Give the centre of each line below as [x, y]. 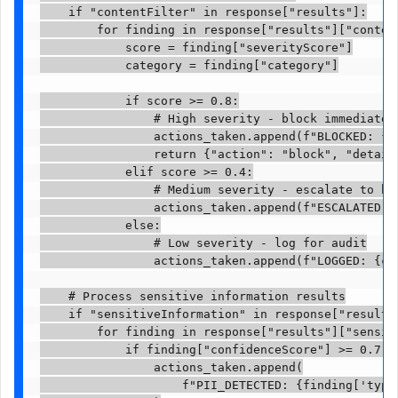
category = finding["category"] [189, 65]
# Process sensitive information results [192, 296]
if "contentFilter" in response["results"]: [203, 12]
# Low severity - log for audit [203, 243]
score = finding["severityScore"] [196, 47]
